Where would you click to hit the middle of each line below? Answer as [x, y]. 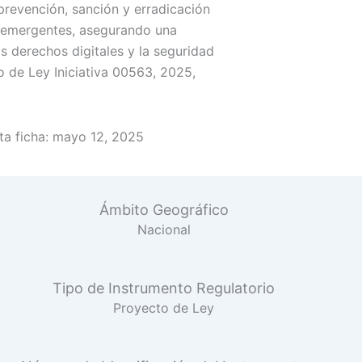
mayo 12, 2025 [98, 137]
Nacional [164, 229]
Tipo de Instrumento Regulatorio [164, 288]
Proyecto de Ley [164, 308]
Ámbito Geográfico [164, 210]
